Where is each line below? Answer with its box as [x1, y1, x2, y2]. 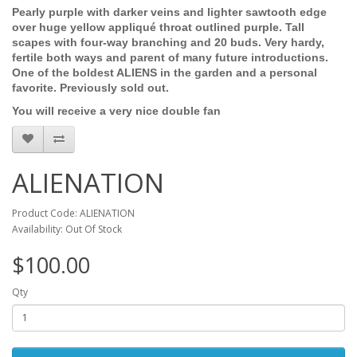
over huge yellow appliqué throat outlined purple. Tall [12, 20, 304, 33]
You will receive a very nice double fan [12, 104, 221, 117]
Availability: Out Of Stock [12, 222, 122, 236]
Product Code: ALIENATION [12, 206, 135, 220]
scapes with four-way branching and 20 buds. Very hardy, [12, 35, 324, 49]
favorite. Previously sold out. [12, 80, 169, 94]
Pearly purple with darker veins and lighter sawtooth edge [12, 5, 327, 18]
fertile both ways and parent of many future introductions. [12, 50, 328, 64]
